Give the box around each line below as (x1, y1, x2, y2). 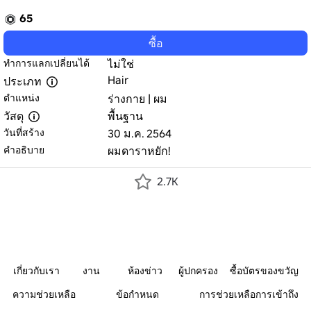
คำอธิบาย (3, 144, 44, 156)
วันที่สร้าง (3, 126, 44, 139)
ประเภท (3, 74, 42, 88)
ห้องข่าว (127, 264, 162, 277)
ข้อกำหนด (116, 288, 159, 301)
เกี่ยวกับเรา (13, 264, 60, 277)
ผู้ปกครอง (178, 264, 219, 277)
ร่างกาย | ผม (108, 92, 167, 106)
